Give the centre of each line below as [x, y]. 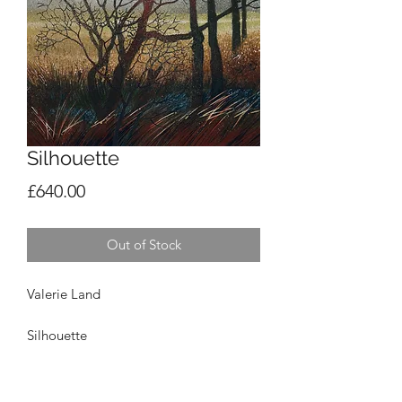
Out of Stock [144, 245]
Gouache [54, 376]
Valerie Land [64, 294]
